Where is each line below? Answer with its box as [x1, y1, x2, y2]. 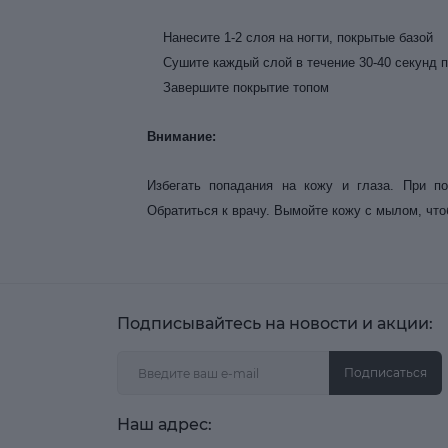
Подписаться [344, 365, 427, 380]
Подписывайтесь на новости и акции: [117, 314, 433, 333]
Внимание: [147, 129, 216, 144]
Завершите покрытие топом [147, 80, 329, 95]
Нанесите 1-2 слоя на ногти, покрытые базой [147, 30, 433, 45]
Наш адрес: [117, 415, 212, 434]
